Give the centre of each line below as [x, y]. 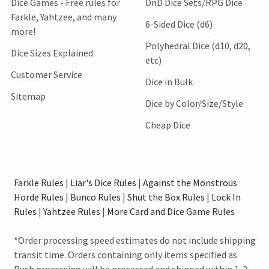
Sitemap [28, 96]
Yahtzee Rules [71, 211]
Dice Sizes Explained [52, 53]
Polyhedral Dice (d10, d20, [198, 45]
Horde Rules [38, 197]
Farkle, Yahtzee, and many [64, 17]
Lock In [226, 197]
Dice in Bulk [169, 81]
